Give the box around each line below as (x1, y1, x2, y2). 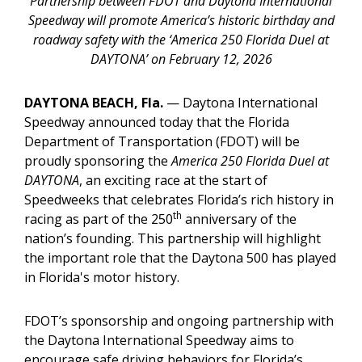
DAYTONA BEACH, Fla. (24, 94, 166, 112)
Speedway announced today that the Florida (24, 113, 289, 131)
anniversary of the (182, 210, 297, 228)
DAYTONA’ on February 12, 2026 (90, 50, 272, 68)
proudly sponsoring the (24, 152, 171, 170)
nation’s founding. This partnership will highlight (24, 229, 321, 247)
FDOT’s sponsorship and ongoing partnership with (24, 312, 334, 330)
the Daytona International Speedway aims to (24, 331, 294, 349)
